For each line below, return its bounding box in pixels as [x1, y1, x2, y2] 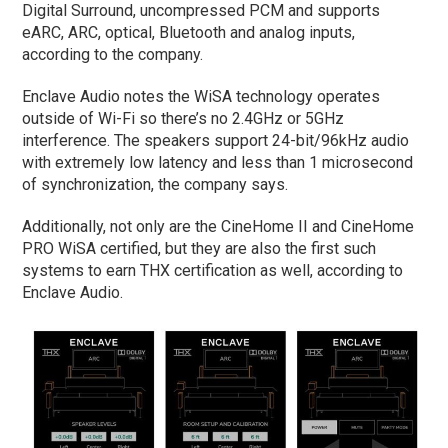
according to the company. [22, 44, 204, 64]
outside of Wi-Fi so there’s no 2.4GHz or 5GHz [22, 108, 345, 128]
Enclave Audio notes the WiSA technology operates [22, 86, 381, 106]
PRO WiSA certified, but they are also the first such [22, 238, 377, 258]
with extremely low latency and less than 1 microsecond [22, 152, 414, 172]
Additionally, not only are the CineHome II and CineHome [22, 216, 415, 236]
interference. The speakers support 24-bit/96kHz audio [22, 130, 410, 150]
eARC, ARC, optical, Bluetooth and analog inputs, [22, 22, 356, 42]
